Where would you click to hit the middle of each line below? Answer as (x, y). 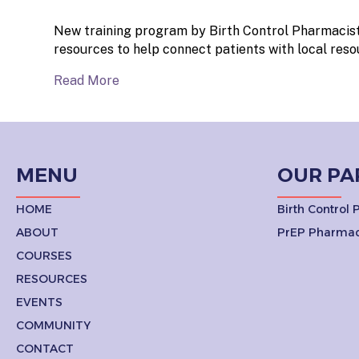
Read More (87, 80)
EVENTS (39, 302)
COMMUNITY (53, 325)
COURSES (44, 255)
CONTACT (45, 348)
